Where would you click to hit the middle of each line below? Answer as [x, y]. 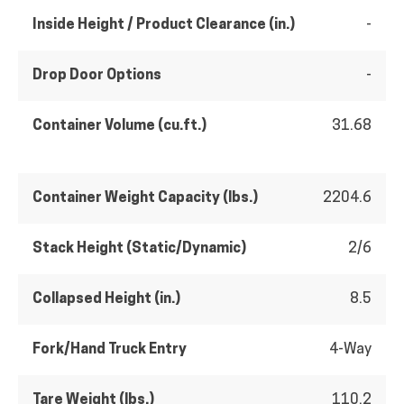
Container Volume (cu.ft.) [119, 127]
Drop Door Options [97, 76]
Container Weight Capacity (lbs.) [145, 199]
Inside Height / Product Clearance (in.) [164, 26]
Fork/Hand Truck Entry [110, 350]
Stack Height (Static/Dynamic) [139, 249]
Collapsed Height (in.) [106, 300]
